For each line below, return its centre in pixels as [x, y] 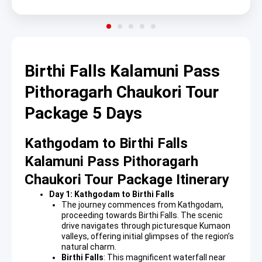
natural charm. [89, 247]
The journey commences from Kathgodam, [142, 205]
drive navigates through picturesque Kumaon [146, 226]
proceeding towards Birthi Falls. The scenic [142, 216]
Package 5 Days [83, 113]
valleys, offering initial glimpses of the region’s [148, 237]
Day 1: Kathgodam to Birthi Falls [112, 194]
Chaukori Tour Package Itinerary [127, 180]
